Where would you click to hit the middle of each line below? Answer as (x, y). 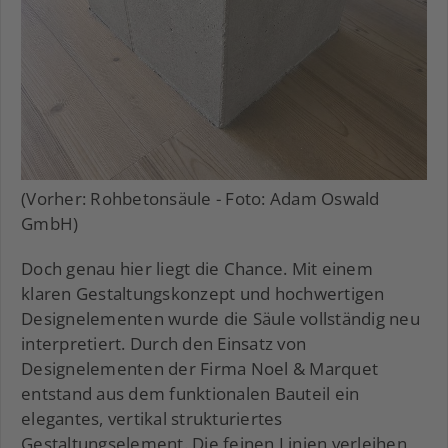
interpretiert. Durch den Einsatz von (163, 343)
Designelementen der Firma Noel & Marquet (199, 368)
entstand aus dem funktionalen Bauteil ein (190, 393)
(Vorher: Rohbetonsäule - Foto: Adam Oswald (200, 198)
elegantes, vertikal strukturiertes (152, 418)
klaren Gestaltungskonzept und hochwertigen (203, 293)
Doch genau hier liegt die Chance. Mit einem (197, 268)
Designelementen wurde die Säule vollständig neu (220, 318)
